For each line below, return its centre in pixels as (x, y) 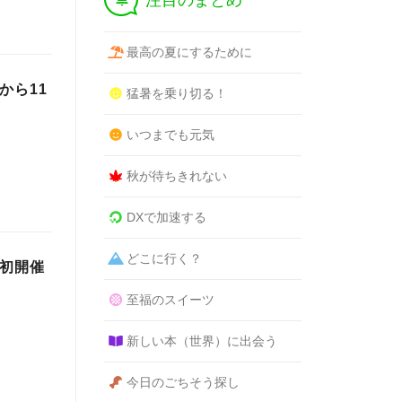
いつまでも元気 (170, 135)
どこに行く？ (164, 258)
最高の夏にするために (189, 52)
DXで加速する (166, 217)
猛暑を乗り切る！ (176, 93)
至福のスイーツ (170, 300)
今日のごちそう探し (183, 382)
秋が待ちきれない (176, 176)
